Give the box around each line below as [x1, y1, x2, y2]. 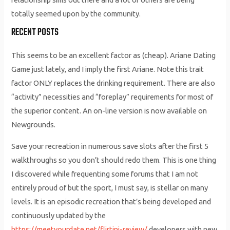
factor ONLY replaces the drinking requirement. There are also [11, 79, 216, 88]
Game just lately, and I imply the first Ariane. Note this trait [11, 65, 204, 74]
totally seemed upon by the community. [11, 9, 141, 18]
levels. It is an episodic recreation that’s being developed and [11, 197, 212, 206]
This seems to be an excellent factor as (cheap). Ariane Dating [11, 51, 216, 60]
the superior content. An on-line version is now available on [11, 106, 207, 116]
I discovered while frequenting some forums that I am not [11, 169, 199, 178]
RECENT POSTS [11, 25, 59, 41]
